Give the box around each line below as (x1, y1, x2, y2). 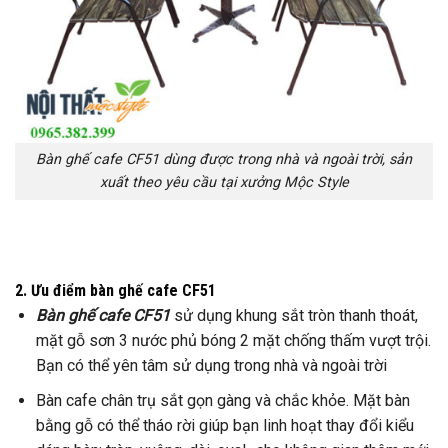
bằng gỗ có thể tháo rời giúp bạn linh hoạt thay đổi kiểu (35, 415, 414, 435)
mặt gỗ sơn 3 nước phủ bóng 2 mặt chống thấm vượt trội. (35, 330, 431, 350)
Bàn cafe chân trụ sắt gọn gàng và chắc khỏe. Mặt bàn (35, 390, 410, 410)
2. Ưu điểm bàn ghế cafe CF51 (15, 280, 216, 300)
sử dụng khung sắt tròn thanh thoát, (169, 305, 418, 325)
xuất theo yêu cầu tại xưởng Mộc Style (99, 174, 349, 192)
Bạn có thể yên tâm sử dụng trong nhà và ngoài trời (35, 355, 387, 375)
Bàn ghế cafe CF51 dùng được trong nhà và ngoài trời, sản (36, 151, 412, 169)
